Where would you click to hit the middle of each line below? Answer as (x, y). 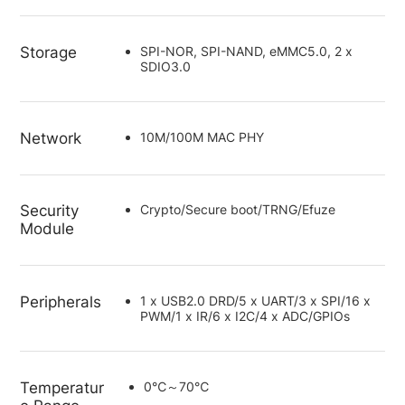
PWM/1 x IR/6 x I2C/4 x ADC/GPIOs (245, 316)
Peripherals (61, 302)
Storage (49, 52)
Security (50, 211)
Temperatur (62, 387)
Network (51, 138)
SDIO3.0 (165, 66)
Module (47, 229)
